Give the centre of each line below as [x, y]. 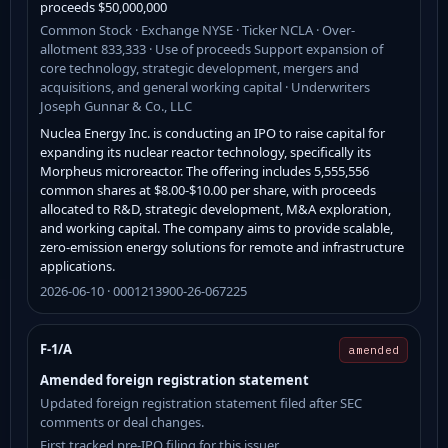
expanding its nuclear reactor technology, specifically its [205, 151]
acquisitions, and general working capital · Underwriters [205, 86]
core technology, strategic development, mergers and [199, 67]
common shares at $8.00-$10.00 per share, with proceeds [208, 189]
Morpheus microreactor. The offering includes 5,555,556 [204, 170]
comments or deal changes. [122, 421]
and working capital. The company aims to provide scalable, [216, 227]
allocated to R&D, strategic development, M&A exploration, [215, 208]
